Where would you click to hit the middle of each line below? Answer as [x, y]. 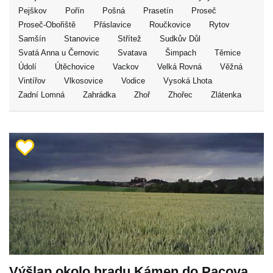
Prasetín [158, 11]
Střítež [129, 39]
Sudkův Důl [180, 39]
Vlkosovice [83, 81]
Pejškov [33, 11]
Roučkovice [170, 25]
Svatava [132, 53]
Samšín [32, 39]
